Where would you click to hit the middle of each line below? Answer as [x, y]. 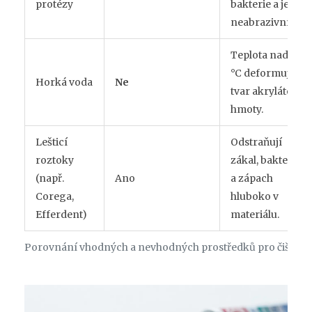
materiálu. [255, 214]
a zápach [252, 178]
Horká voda [64, 82]
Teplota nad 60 [267, 55]
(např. [50, 178]
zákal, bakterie [266, 160]
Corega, [55, 196]
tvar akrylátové [267, 91]
